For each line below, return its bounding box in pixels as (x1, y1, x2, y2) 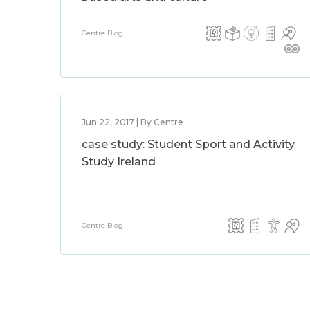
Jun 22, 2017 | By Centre (82, 117, 183, 127)
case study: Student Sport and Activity (82, 138, 295, 151)
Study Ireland (82, 155, 156, 168)
